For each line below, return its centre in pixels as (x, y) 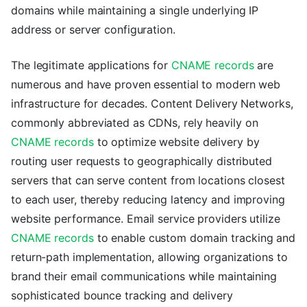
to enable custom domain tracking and (195, 238)
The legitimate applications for (91, 65)
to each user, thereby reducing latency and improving (148, 200)
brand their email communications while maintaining (144, 277)
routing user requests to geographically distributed (142, 161)
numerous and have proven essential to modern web (146, 85)
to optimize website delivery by (176, 142)
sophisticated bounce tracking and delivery (122, 296)
